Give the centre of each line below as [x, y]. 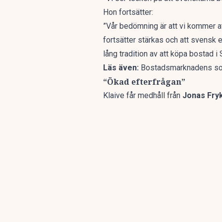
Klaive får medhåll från [143, 95]
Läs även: [122, 68]
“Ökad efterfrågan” [145, 82]
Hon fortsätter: [129, 12]
